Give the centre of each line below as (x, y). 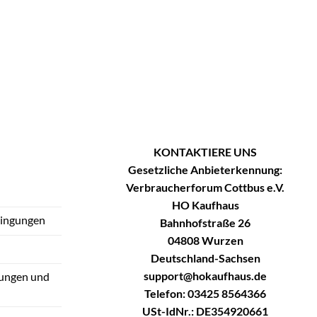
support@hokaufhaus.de (205, 276)
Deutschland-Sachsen (205, 258)
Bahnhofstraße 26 (205, 223)
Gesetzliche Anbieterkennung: (205, 170)
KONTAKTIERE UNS (205, 152)
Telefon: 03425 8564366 (205, 294)
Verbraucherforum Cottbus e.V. (205, 188)
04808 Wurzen (205, 241)
